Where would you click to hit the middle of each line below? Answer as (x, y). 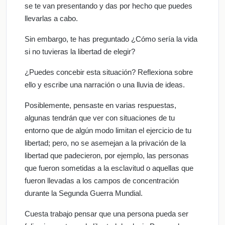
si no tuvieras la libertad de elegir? (80, 51)
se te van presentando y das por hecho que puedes (108, 6)
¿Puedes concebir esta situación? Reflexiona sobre (109, 72)
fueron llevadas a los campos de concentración (102, 180)
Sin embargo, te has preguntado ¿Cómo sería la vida (111, 39)
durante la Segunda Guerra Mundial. (84, 193)
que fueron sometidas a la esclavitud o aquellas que (109, 168)
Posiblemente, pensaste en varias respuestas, (100, 105)
